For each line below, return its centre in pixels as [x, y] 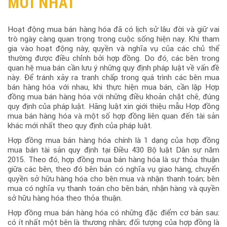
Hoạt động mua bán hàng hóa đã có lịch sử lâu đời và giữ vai [113, 29]
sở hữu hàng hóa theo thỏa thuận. [65, 198]
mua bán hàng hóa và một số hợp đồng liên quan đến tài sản [113, 116]
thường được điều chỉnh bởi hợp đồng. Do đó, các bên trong [113, 58]
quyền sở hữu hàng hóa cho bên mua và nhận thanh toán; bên [113, 179]
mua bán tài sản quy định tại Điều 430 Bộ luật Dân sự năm [113, 150]
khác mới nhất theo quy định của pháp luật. [80, 125]
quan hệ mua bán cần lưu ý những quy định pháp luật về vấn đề [113, 68]
